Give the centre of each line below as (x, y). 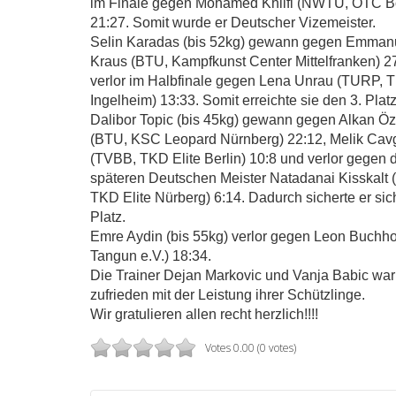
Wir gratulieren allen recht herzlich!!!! (204, 314)
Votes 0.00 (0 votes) (251, 347)
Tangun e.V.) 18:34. (151, 255)
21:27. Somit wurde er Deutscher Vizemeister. (233, 22)
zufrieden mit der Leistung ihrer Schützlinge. (228, 294)
